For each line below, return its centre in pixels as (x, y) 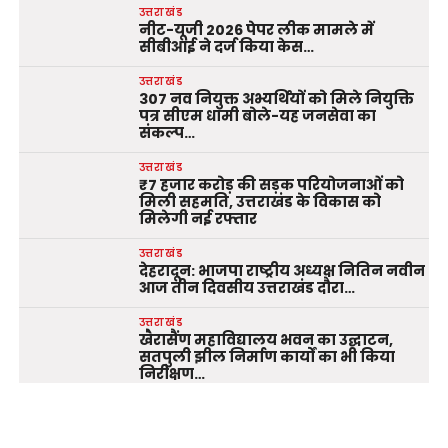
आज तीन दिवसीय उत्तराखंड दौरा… (246, 288)
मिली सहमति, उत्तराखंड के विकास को (259, 202)
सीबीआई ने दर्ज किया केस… (226, 47)
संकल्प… (166, 133)
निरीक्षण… (171, 374)
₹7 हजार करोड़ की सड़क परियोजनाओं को (271, 185)
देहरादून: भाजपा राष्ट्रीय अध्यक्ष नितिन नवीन (281, 271)
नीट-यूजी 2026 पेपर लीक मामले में (256, 30)
